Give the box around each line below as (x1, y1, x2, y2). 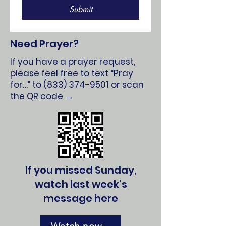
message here (43, 191, 118, 205)
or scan (109, 79, 144, 91)
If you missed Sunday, (25, 163, 137, 177)
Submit (69, 4, 92, 15)
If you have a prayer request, (10, 55, 135, 68)
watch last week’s (34, 177, 127, 191)
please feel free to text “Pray (10, 67, 133, 79)
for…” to (10, 79, 43, 91)
